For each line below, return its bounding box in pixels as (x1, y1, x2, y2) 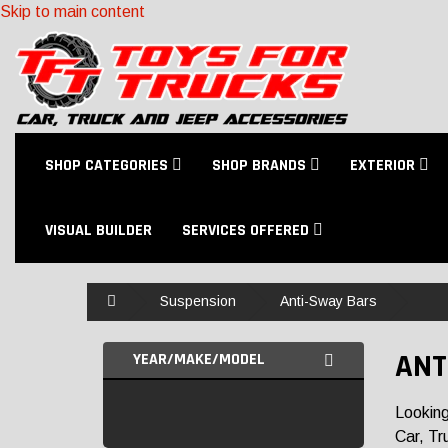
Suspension (160, 293, 236, 309)
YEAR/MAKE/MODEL (133, 349, 265, 370)
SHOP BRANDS (212, 155, 310, 176)
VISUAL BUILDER (45, 220, 152, 241)
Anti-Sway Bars (280, 293, 377, 309)
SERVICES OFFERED (182, 220, 313, 241)
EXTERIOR (350, 155, 419, 176)
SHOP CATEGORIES (45, 155, 172, 176)
